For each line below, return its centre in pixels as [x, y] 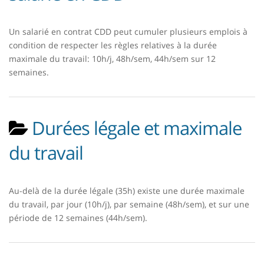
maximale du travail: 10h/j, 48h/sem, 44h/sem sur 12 [112, 59]
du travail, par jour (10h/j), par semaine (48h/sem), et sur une [129, 204]
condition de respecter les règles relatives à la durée [113, 45]
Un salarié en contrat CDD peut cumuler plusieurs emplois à [128, 32]
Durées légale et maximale [137, 128]
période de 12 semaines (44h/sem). [78, 218]
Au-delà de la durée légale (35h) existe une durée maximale [127, 191]
